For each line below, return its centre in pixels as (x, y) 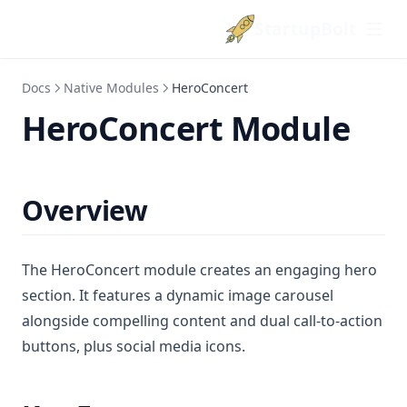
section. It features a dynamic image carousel (178, 295)
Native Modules (111, 88)
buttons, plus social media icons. (134, 346)
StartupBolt (305, 29)
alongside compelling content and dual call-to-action (202, 321)
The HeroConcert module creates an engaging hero (199, 270)
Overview (85, 210)
